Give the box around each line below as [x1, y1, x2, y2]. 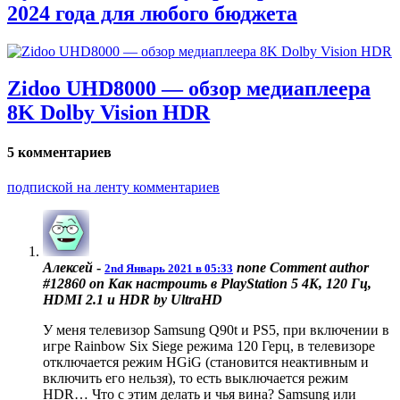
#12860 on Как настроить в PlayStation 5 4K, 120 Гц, [43, 276, 371, 292]
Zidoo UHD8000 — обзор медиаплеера [7, 77, 371, 101]
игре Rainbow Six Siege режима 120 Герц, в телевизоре [43, 338, 375, 354]
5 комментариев [7, 144, 112, 160]
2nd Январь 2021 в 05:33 [104, 262, 233, 276]
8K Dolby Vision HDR [7, 101, 210, 125]
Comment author [266, 260, 369, 276]
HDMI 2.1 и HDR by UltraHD [43, 292, 222, 308]
